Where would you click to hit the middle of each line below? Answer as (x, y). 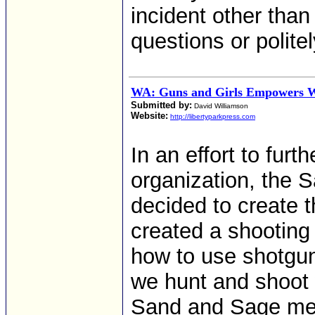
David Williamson (220, 106)
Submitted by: (161, 105)
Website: (149, 116)
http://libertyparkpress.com (213, 116)
